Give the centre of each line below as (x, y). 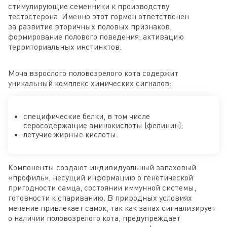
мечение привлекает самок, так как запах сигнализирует (112, 208)
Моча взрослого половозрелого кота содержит (93, 73)
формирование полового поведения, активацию (96, 37)
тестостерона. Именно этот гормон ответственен (99, 16)
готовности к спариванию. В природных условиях (100, 198)
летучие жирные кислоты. (71, 135)
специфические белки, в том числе (87, 116)
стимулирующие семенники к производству (89, 6)
